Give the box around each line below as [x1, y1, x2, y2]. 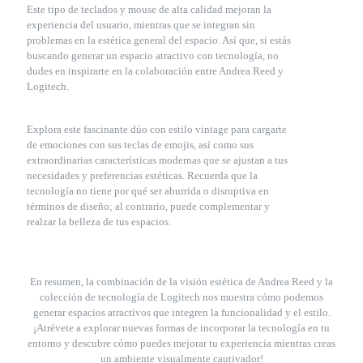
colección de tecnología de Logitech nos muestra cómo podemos [40, 291, 323, 303]
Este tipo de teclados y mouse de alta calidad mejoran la [27, 3, 271, 15]
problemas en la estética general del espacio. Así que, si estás [27, 34, 291, 46]
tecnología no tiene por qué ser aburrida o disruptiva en [27, 185, 269, 197]
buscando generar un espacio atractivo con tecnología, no [27, 49, 279, 62]
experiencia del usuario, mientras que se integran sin [27, 19, 255, 31]
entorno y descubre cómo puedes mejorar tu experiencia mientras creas [28, 337, 335, 349]
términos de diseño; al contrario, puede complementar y [27, 200, 270, 212]
